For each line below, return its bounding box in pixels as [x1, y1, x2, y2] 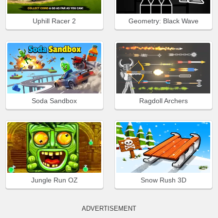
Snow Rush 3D [140, 176, 186, 184]
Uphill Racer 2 [33, 17, 76, 25]
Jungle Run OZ [31, 176, 78, 184]
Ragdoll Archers [139, 96, 188, 105]
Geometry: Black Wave [128, 17, 199, 25]
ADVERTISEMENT [82, 205, 136, 213]
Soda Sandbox [32, 96, 77, 105]
